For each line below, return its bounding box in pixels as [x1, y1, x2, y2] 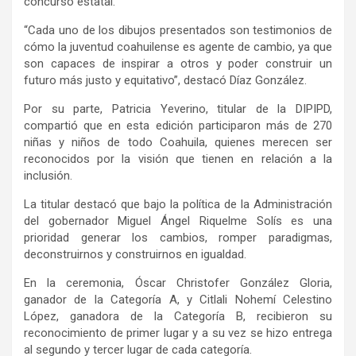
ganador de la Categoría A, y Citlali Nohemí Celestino [24, 292, 332, 308]
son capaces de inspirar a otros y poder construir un [24, 56, 332, 72]
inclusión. [24, 168, 72, 184]
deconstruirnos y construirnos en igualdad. [24, 247, 246, 262]
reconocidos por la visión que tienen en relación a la [24, 152, 332, 167]
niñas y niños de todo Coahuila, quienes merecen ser [24, 135, 332, 150]
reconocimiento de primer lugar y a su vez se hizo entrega [24, 326, 332, 341]
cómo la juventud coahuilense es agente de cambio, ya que [24, 40, 332, 55]
